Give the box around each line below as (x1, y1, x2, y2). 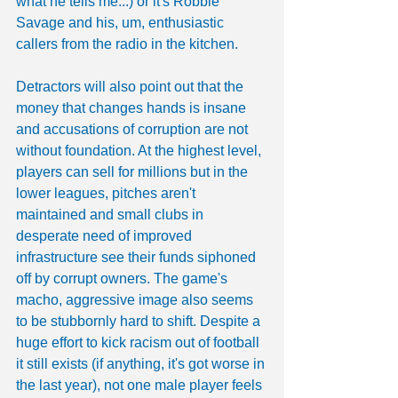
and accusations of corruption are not (16, 121, 251, 137)
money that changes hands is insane (16, 99, 250, 115)
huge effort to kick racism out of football (16, 334, 263, 350)
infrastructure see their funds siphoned (16, 249, 259, 265)
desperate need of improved (16, 227, 195, 243)
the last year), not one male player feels (16, 377, 266, 393)
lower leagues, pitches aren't (16, 185, 199, 201)
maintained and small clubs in (16, 206, 207, 222)
